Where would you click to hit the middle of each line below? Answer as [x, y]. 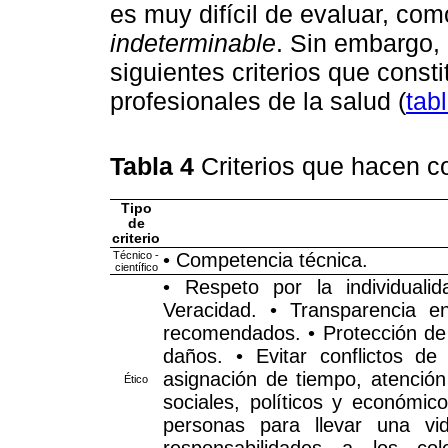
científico [136, 267]
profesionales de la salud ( [258, 100]
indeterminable [193, 42]
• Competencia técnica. [265, 260]
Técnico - [136, 255]
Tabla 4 [155, 166]
